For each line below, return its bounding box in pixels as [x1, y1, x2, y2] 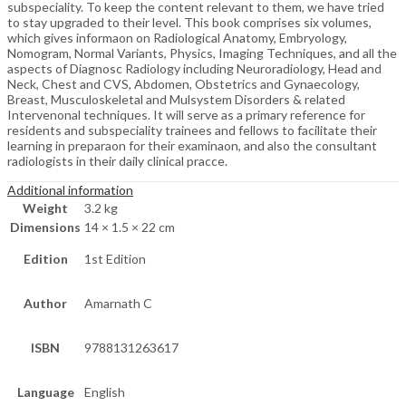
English [84, 384, 125, 401]
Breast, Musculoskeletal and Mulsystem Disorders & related [7, 92, 345, 108]
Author [24, 295, 67, 312]
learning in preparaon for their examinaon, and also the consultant [7, 138, 377, 154]
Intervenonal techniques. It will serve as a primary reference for [7, 107, 365, 123]
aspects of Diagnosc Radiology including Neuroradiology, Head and [7, 61, 382, 77]
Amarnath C [84, 295, 152, 312]
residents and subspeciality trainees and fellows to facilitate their [7, 122, 377, 139]
